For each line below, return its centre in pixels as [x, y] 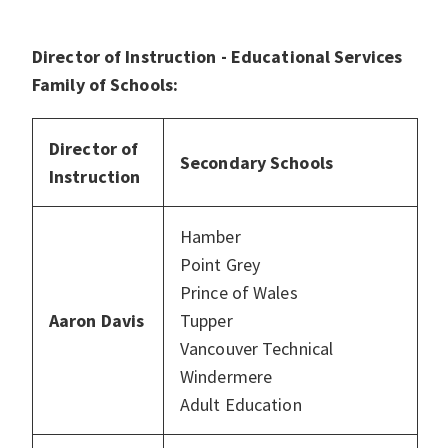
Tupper [206, 321]
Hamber [210, 237]
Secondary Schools [256, 163]
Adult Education [241, 405]
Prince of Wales [239, 293]
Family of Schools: [105, 85]
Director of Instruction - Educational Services [217, 57]
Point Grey [220, 265]
